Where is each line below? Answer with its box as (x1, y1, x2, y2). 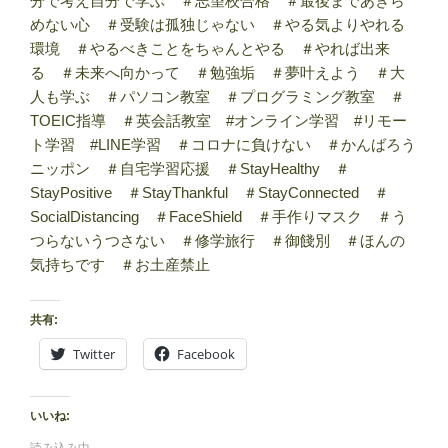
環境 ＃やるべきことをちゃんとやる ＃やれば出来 (30, 40, 390, 58)
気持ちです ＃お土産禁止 (30, 256, 210, 274)
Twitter (73, 344, 115, 363)
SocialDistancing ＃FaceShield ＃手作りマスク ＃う (30, 208, 407, 226)
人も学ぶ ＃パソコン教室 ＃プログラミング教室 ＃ (30, 88, 405, 106)
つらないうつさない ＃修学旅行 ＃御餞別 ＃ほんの (30, 232, 405, 250)
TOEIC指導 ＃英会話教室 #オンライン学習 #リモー (30, 112, 407, 130)
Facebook (177, 344, 235, 363)
